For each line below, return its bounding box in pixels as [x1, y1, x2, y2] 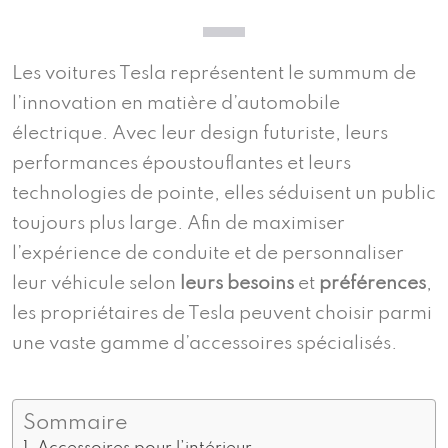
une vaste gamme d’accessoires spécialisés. [12, 334, 397, 354]
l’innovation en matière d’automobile [12, 94, 340, 114]
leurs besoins [180, 274, 294, 294]
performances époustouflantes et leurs [12, 154, 351, 174]
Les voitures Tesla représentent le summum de [12, 64, 416, 84]
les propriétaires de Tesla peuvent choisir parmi [12, 304, 432, 324]
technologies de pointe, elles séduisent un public [12, 184, 436, 204]
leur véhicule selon [12, 274, 180, 294]
